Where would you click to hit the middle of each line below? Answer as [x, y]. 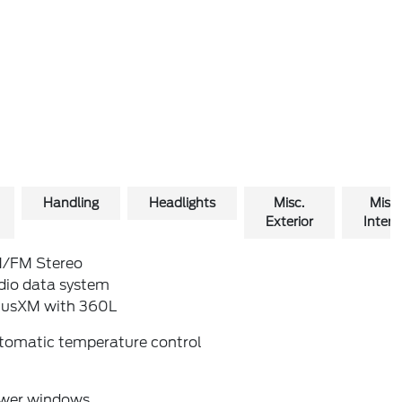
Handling [70, 203]
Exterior [289, 222]
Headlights [182, 203]
